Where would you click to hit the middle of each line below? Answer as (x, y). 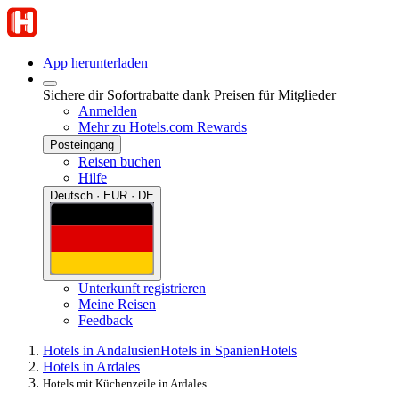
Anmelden (108, 111)
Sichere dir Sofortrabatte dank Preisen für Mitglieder (189, 95)
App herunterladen (95, 63)
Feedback (106, 320)
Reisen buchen (120, 162)
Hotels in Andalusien (102, 350)
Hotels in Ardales (91, 366)
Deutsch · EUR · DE (102, 195)
